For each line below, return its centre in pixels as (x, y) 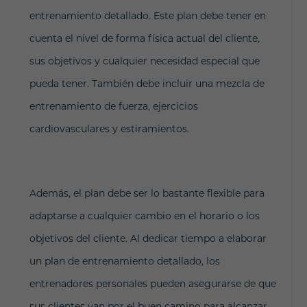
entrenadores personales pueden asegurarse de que (152, 284)
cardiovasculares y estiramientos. (109, 129)
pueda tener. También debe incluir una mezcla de (147, 84)
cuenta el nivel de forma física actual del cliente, (144, 38)
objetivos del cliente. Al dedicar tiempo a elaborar (148, 238)
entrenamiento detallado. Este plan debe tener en (147, 16)
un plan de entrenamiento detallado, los (124, 261)
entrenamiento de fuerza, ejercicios (113, 106)
